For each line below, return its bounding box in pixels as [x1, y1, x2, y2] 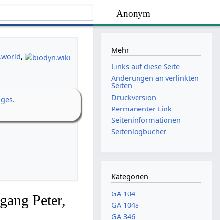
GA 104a [111, 200, 139, 210]
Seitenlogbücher [111, 127, 167, 137]
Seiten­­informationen [111, 115, 181, 125]
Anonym [116, 8, 151, 19]
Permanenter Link [111, 104, 172, 113]
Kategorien [111, 172, 149, 182]
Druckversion [111, 92, 157, 102]
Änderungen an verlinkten [111, 73, 199, 83]
